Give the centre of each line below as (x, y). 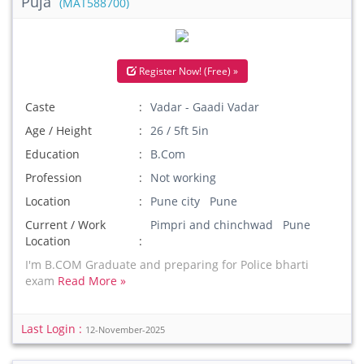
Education (52, 154)
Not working (184, 178)
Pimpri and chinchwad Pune (231, 225)
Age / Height (58, 130)
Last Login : (53, 329)
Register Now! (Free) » (187, 71)
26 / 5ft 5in (180, 130)
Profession (54, 178)
